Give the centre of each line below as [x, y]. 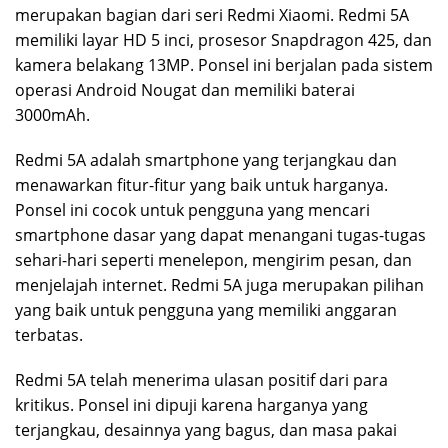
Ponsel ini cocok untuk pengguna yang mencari [192, 210]
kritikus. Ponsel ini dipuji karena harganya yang [191, 405]
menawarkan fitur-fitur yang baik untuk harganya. [201, 185]
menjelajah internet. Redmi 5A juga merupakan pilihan [219, 285]
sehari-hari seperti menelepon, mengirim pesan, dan [213, 260]
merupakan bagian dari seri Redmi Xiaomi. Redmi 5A [212, 15]
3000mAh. [52, 115]
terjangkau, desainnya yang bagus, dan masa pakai [206, 430]
